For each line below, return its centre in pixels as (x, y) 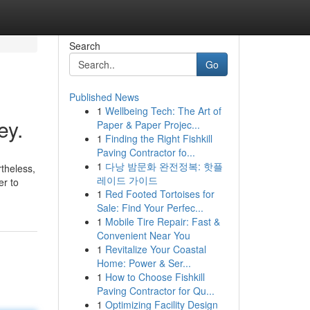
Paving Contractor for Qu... (155, 291)
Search (84, 46)
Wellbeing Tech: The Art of (163, 111)
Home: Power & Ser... (144, 263)
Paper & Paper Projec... (148, 125)
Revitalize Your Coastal (155, 249)
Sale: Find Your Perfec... (150, 208)
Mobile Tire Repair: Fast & (162, 221)
